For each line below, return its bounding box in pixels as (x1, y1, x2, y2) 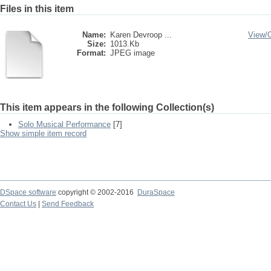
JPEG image (110, 48, 155, 57)
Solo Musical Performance (18, 120, 111, 129)
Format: (77, 48, 106, 57)
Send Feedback (42, 200, 94, 208)
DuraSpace (137, 188, 175, 197)
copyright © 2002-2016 (56, 188, 137, 197)
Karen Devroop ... (110, 30, 172, 39)
